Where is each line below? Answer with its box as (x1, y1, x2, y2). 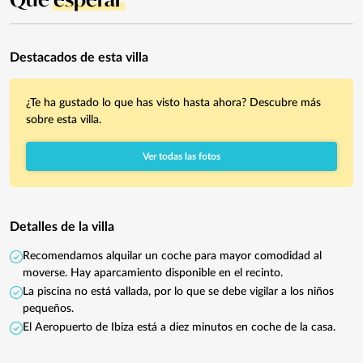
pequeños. (23, 302, 74, 314)
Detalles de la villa (10, 220, 114, 233)
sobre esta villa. (26, 113, 101, 126)
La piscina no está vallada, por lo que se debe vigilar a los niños (23, 285, 334, 297)
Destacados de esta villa (10, 50, 148, 64)
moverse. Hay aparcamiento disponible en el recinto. (23, 267, 283, 279)
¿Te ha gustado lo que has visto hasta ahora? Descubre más (26, 96, 321, 109)
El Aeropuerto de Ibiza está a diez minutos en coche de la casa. (23, 321, 335, 333)
